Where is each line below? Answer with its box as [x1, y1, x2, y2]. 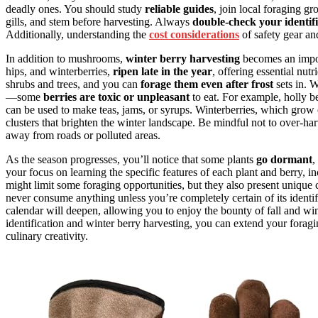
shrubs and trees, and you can [6, 77, 141, 90]
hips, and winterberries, [6, 65, 113, 77]
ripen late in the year [113, 65, 212, 77]
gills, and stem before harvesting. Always [6, 15, 192, 28]
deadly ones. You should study [6, 2, 145, 15]
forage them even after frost [141, 77, 273, 90]
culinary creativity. [6, 229, 88, 242]
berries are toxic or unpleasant [43, 90, 190, 103]
